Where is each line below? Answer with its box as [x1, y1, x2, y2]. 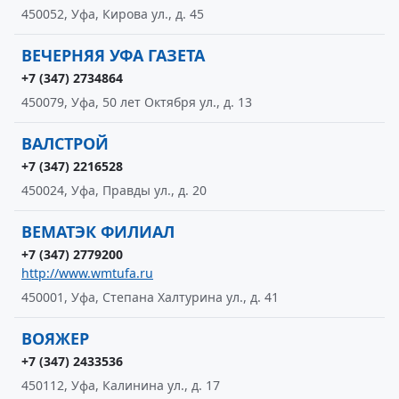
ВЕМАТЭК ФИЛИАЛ [21, 221, 175, 242]
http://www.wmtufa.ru [21, 265, 153, 281]
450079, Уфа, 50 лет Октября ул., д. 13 [21, 94, 252, 110]
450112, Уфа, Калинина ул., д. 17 [21, 377, 220, 394]
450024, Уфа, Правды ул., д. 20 [21, 182, 207, 199]
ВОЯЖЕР [21, 328, 89, 349]
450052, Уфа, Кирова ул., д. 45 [21, 5, 204, 22]
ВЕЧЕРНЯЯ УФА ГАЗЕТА [21, 45, 205, 66]
